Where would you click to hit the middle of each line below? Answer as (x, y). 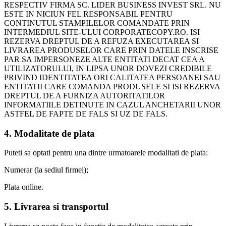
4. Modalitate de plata (49, 133)
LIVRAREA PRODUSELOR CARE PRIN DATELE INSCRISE (111, 50)
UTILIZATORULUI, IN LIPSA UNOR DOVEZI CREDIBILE (108, 68)
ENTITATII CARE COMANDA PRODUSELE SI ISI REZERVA (112, 86)
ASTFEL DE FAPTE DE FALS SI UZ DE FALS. (86, 114)
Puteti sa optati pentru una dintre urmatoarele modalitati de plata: (106, 153)
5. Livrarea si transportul (56, 207)
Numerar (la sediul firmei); (46, 170)
